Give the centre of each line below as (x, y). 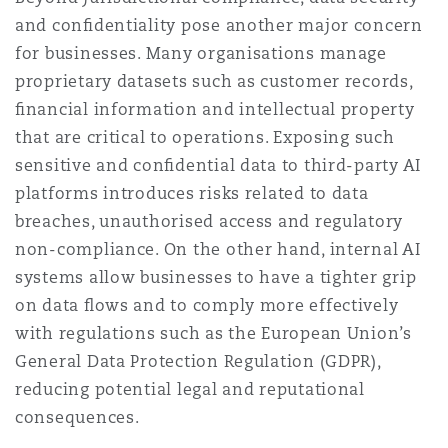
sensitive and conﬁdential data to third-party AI (218, 165)
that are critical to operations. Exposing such (205, 137)
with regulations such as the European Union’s (213, 333)
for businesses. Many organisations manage (201, 53)
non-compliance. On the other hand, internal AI (218, 249)
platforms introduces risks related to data (192, 193)
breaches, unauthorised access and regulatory (209, 221)
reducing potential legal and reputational (190, 389)
